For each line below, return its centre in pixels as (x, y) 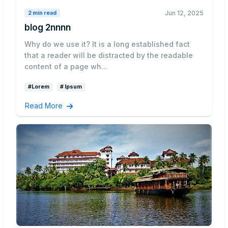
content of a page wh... (66, 66)
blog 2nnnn (48, 27)
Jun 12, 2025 (184, 13)
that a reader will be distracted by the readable (109, 55)
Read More (45, 106)
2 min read (42, 13)
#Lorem (38, 87)
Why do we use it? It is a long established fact (107, 44)
